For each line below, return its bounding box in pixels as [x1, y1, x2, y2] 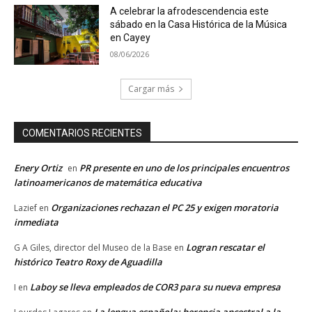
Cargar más [128, 83, 174, 95]
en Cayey [110, 32, 151, 44]
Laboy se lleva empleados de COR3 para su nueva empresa [30, 281, 281, 294]
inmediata [14, 216, 58, 229]
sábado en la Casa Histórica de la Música [110, 19, 288, 31]
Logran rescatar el [186, 241, 265, 254]
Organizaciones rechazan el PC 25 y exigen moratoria [51, 201, 279, 214]
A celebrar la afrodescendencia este [110, 6, 270, 17]
